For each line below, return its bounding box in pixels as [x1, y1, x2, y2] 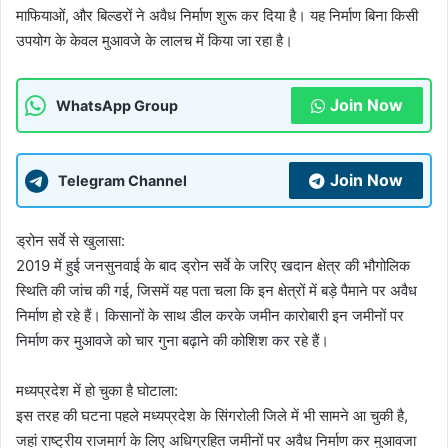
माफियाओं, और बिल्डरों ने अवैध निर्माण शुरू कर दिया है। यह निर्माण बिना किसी [16, 6, 418, 25]
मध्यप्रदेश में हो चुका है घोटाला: [16, 381, 178, 400]
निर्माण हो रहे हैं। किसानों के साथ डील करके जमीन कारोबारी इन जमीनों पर [16, 306, 404, 325]
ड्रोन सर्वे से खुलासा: [16, 231, 125, 250]
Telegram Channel [58, 171, 187, 189]
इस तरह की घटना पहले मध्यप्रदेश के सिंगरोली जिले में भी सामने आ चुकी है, [16, 406, 408, 425]
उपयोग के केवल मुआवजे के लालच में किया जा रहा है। [16, 31, 293, 50]
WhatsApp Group [56, 96, 178, 114]
